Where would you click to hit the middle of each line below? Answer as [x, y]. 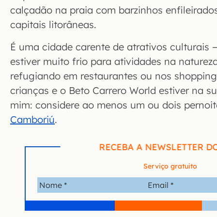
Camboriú [32, 120]
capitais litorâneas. [53, 25]
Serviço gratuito [170, 166]
